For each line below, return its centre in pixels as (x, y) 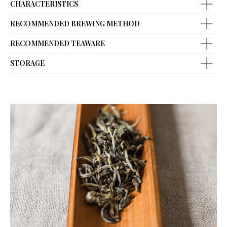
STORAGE (27, 63)
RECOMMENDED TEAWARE (58, 43)
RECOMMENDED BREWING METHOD (75, 24)
